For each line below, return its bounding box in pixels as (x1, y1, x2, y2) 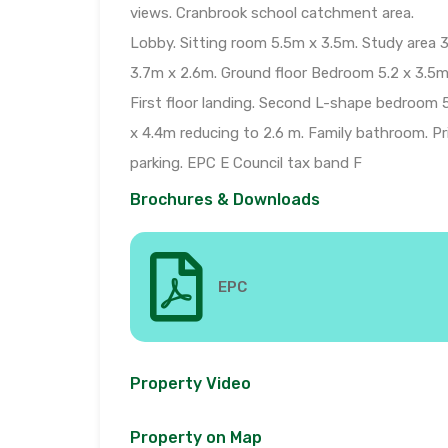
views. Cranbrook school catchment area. (130, 4, 414, 23)
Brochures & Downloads (130, 190, 320, 210)
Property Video (130, 374, 251, 394)
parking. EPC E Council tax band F (130, 154, 362, 173)
